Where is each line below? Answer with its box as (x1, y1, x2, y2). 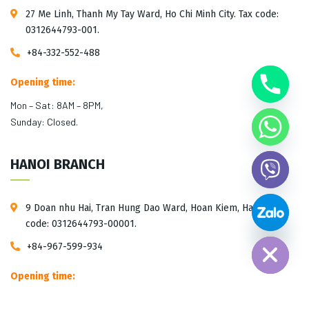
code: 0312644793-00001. (26, 218, 137, 230)
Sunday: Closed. (10, 116, 78, 128)
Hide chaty (223, 214, 271, 226)
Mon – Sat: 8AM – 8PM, (10, 99, 103, 111)
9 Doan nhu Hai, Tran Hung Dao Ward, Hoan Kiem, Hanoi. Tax (26, 202, 285, 214)
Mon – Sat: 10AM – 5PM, (10, 293, 107, 305)
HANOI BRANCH (10, 156, 105, 172)
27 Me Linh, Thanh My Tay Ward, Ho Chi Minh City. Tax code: (26, 8, 279, 20)
